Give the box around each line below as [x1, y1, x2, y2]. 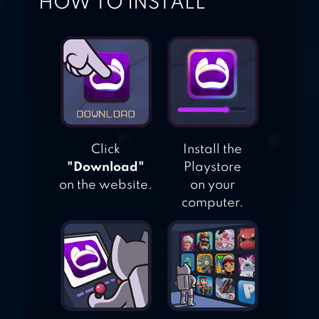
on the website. [59, 179, 153, 192]
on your [190, 179, 236, 192]
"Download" [67, 161, 145, 174]
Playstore [184, 161, 242, 174]
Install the [183, 143, 243, 157]
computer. [182, 197, 244, 210]
